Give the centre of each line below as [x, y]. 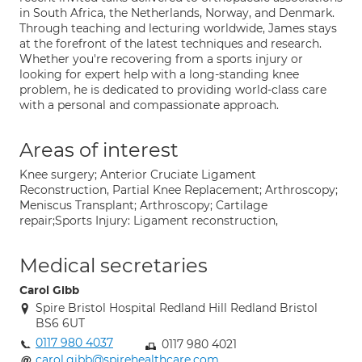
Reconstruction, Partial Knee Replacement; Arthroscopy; [179, 190]
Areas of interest [99, 150]
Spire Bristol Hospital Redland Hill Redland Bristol [177, 308]
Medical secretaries [114, 265]
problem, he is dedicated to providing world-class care [173, 90]
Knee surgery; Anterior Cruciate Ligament [138, 175]
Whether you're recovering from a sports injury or [161, 59]
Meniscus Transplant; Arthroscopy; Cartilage [143, 205]
